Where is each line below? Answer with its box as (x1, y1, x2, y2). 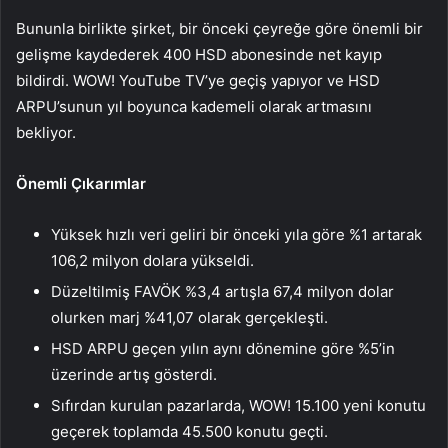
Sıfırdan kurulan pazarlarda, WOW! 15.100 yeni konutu (51, 396, 426, 416)
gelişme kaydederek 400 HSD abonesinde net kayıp (16, 45, 382, 65)
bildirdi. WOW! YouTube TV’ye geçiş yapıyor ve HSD (16, 71, 380, 91)
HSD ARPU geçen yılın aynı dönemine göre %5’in (51, 339, 395, 359)
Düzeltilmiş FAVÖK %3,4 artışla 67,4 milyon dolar (51, 282, 394, 302)
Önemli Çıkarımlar (16, 174, 146, 194)
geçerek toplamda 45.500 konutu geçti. (51, 422, 328, 442)
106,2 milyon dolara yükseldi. (51, 251, 254, 271)
